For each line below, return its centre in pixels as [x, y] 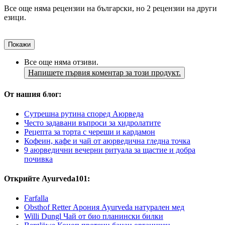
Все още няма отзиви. [61, 62]
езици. [15, 18]
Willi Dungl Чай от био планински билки [94, 216]
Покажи [19, 45]
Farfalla [36, 198]
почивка [38, 159]
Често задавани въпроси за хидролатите [92, 123]
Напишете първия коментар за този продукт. [104, 73]
